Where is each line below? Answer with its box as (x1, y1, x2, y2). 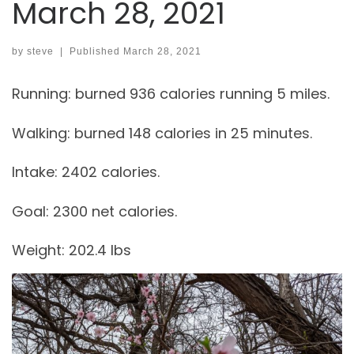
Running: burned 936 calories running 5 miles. (12, 84, 330, 104)
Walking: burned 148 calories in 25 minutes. (12, 122, 312, 143)
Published (69, 46, 123, 58)
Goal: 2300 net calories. (12, 201, 177, 221)
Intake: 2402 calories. (12, 162, 160, 183)
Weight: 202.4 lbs (12, 240, 131, 261)
